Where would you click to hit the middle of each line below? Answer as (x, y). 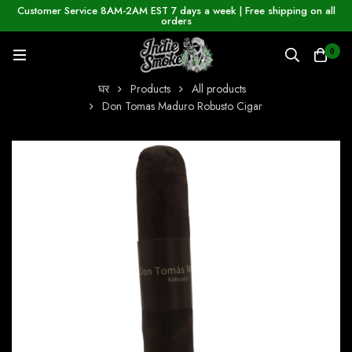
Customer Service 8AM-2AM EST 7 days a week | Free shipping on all (176, 11)
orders (176, 21)
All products (218, 89)
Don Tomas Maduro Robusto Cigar (182, 106)
